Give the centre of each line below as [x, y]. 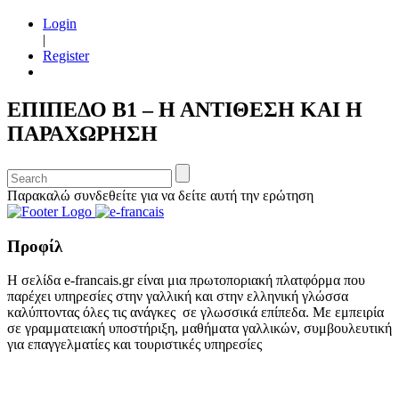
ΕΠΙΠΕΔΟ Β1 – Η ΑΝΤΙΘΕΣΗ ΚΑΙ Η [185, 109]
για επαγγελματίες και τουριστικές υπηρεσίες [134, 345]
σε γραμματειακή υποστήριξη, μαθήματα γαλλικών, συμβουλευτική [199, 329]
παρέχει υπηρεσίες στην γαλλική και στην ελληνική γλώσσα [178, 297]
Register [66, 56]
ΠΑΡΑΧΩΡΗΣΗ [82, 133]
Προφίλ [35, 246]
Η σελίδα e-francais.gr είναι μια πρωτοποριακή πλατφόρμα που [186, 281]
